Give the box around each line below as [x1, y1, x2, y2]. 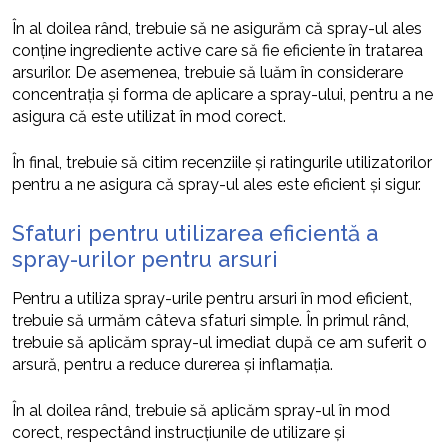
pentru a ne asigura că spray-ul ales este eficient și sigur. [12, 175, 421, 195]
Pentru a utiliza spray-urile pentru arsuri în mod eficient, [12, 289, 412, 309]
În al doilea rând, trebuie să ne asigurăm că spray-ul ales [12, 19, 422, 39]
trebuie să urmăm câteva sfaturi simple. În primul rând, [12, 311, 409, 331]
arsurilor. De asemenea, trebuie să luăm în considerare [12, 63, 403, 83]
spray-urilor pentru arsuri [12, 246, 278, 273]
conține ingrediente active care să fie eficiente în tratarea [12, 41, 423, 61]
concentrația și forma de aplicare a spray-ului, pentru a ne [12, 85, 433, 105]
